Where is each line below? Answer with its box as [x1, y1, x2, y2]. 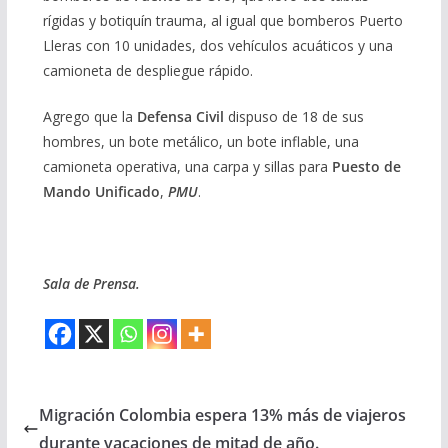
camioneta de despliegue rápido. [42, 61, 253, 81]
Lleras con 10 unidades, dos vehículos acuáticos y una [42, 36, 393, 56]
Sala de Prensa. [42, 274, 140, 294]
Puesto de [331, 157, 401, 177]
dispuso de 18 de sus [223, 107, 364, 127]
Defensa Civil [136, 107, 224, 127]
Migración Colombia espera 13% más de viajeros [38, 404, 406, 427]
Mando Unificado [42, 182, 160, 202]
